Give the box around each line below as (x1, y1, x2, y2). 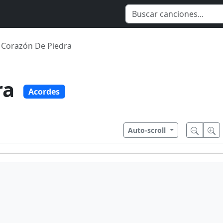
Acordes (28, 86, 60, 98)
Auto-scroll (128, 125, 168, 135)
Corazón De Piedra (1, 40, 72, 51)
